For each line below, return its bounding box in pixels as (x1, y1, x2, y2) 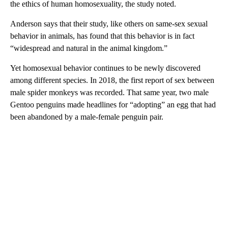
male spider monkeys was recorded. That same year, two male (10, 88, 209, 97)
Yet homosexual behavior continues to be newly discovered (10, 64, 201, 72)
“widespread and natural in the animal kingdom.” (10, 44, 167, 52)
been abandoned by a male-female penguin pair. (10, 112, 163, 121)
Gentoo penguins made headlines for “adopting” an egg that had (10, 100, 216, 109)
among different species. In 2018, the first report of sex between (10, 76, 214, 84)
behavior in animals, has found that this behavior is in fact (10, 32, 194, 40)
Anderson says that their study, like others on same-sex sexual (10, 19, 208, 28)
